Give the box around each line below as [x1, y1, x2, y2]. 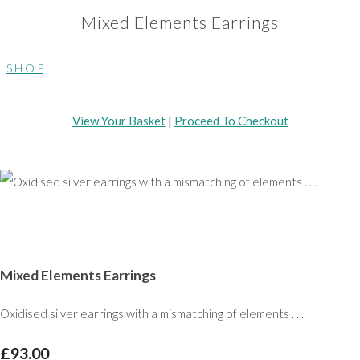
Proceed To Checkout [174, 113, 288, 129]
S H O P [6, 61, 43, 76]
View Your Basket [72, 113, 166, 129]
